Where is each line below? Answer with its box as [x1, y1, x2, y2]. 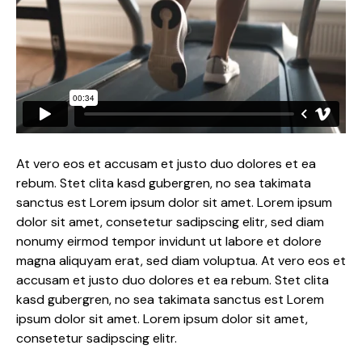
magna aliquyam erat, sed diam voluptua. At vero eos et [16, 251, 346, 269]
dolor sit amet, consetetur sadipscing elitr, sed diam [16, 213, 324, 230]
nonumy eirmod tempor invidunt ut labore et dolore [16, 232, 322, 250]
